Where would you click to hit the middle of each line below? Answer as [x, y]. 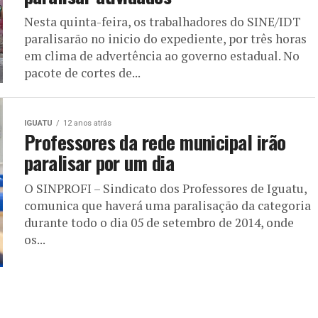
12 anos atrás [87, 123]
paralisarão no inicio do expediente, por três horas [165, 39]
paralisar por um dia [99, 162]
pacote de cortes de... [82, 73]
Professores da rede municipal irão [155, 142]
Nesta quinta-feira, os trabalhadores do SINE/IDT [163, 22]
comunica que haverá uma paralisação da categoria [168, 205]
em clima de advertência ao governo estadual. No [162, 56]
